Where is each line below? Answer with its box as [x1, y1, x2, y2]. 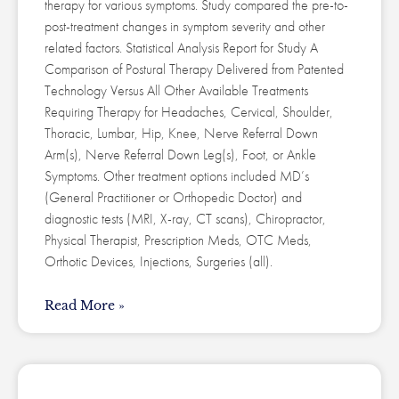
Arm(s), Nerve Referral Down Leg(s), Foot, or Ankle [45, 145, 316, 165]
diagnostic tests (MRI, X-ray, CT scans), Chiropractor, [45, 209, 326, 229]
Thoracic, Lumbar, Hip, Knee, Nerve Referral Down [45, 124, 318, 143]
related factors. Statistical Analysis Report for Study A [45, 38, 318, 58]
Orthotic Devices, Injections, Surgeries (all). [45, 252, 273, 272]
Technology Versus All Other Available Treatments [45, 81, 308, 101]
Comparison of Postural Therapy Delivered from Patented [45, 60, 344, 79]
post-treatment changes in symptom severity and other [45, 17, 325, 37]
